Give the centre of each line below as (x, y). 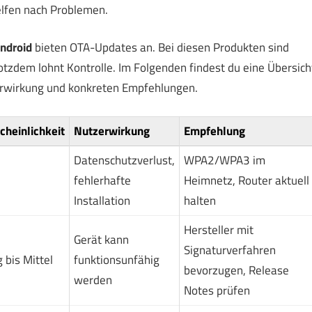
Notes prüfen (217, 290)
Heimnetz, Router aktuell (246, 180)
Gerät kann (101, 239)
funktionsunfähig (116, 259)
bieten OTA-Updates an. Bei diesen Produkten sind (160, 48)
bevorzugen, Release (236, 270)
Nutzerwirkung (111, 131)
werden (93, 280)
